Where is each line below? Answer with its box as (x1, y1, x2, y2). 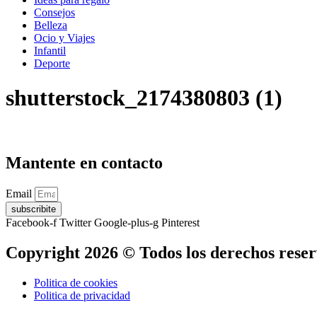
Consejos (34, 6, 75, 18)
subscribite (11, 203, 56, 214)
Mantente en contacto (6, 153, 163, 172)
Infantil (34, 45, 66, 57)
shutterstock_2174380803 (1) (6, 85, 282, 111)
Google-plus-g (94, 216, 158, 229)
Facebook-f (6, 216, 57, 229)
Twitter (59, 216, 91, 229)
